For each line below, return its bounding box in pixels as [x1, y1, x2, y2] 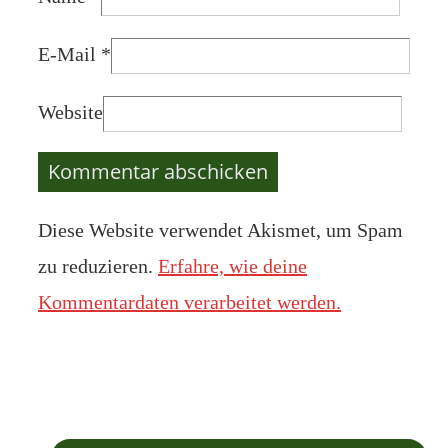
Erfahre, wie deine [158, 255, 307, 278]
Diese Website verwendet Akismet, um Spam [38, 219, 403, 242]
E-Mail [38, 43, 96, 66]
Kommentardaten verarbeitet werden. [38, 291, 341, 314]
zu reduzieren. [38, 255, 158, 278]
